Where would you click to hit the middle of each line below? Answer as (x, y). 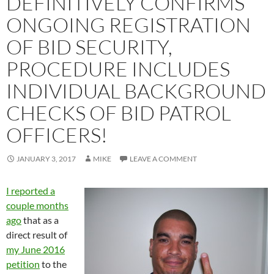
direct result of (37, 234)
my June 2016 (35, 249)
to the (53, 264)
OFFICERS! (57, 135)
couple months (37, 205)
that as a (40, 220)
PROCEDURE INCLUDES (118, 68)
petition (23, 264)
